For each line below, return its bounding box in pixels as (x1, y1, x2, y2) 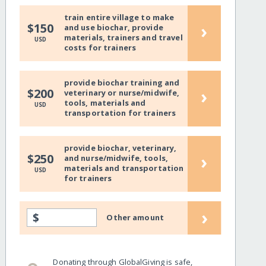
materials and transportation (64, 163, 184, 174)
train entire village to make (64, 12, 175, 23)
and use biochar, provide (64, 22, 163, 33)
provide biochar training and (64, 77, 180, 88)
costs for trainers (64, 42, 137, 53)
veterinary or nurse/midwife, (64, 87, 180, 99)
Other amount (106, 212, 164, 223)
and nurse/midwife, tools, (64, 153, 168, 164)
